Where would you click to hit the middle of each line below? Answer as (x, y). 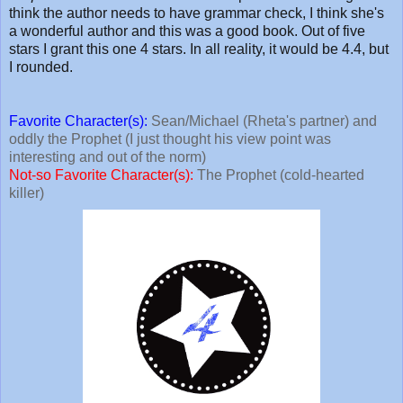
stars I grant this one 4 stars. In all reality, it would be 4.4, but (199, 49)
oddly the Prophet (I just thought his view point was (170, 139)
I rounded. (41, 67)
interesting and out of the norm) (107, 157)
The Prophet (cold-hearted (281, 175)
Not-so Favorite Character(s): (103, 175)
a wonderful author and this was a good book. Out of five (187, 31)
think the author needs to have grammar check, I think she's (197, 13)
